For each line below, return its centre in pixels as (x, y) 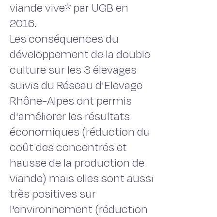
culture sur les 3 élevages (73, 70)
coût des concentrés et (68, 147)
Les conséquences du (64, 39)
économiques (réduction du (80, 132)
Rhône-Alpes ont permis (71, 101)
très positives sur (53, 194)
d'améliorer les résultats (70, 116)
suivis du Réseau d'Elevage (76, 85)
